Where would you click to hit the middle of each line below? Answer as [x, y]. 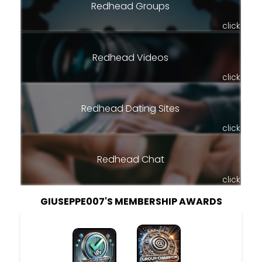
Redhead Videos [130, 57]
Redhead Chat [130, 160]
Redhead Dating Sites [130, 108]
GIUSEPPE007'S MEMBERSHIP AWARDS [131, 201]
